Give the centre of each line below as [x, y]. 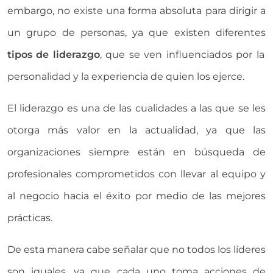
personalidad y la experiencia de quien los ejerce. [126, 76]
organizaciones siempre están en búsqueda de [136, 152]
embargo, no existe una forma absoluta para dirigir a [136, 10]
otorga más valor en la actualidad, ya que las [136, 130]
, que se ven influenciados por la [182, 54]
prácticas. [30, 218]
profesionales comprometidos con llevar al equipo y [136, 174]
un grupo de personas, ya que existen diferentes [136, 32]
